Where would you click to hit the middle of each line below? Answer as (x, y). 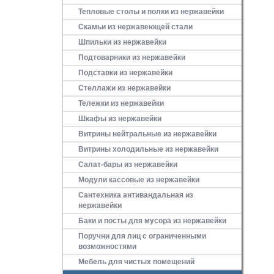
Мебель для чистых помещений (136, 262)
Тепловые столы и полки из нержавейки (151, 12)
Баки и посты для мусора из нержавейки (152, 221)
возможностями (107, 246)
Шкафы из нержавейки (120, 119)
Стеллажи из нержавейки (124, 88)
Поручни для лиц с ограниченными (142, 236)
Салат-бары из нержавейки (128, 165)
